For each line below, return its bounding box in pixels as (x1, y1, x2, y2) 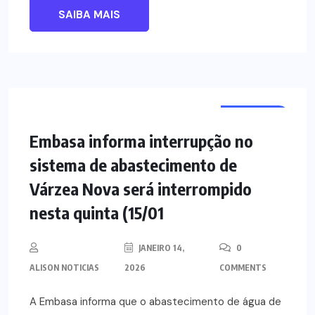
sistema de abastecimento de (30, 154, 237, 176)
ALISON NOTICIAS (30, 262, 99, 274)
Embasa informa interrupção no (30, 130, 253, 152)
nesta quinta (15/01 (30, 202, 164, 224)
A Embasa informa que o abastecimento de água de (30, 295, 281, 309)
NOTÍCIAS (231, 110, 278, 122)
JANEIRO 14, (136, 243, 185, 254)
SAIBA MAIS (58, 8, 120, 22)
